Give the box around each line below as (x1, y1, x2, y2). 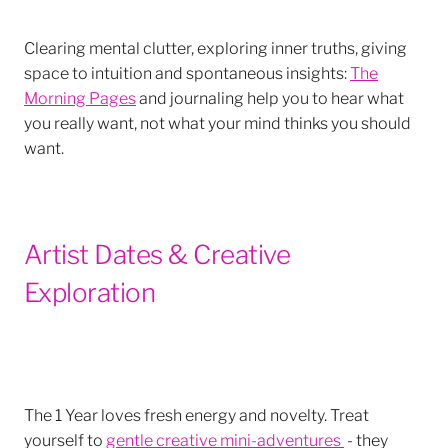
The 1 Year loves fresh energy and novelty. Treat (24, 401, 369, 425)
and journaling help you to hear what (136, 84, 404, 108)
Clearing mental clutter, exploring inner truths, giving (24, 34, 407, 58)
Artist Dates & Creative (24, 232, 291, 271)
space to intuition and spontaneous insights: (24, 59, 350, 83)
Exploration (24, 270, 161, 309)
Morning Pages (24, 84, 136, 108)
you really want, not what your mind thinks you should (24, 109, 411, 133)
